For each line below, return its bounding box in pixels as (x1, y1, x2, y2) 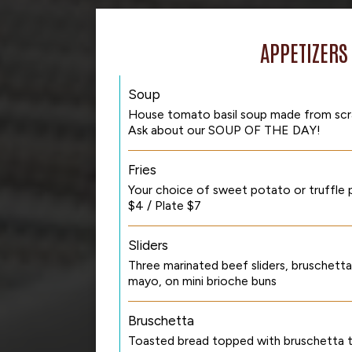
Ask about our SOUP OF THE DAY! (128, 123, 321, 137)
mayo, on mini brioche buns (128, 273, 277, 288)
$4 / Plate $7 (128, 198, 201, 213)
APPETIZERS (260, 38, 348, 66)
